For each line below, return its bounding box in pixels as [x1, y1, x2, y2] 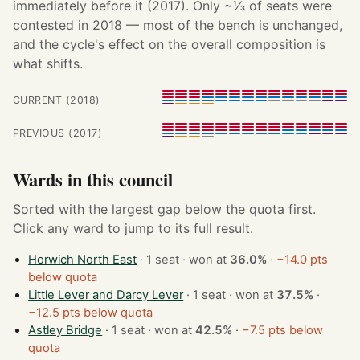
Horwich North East [28, 252, 137, 268]
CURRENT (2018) [13, 93, 100, 106]
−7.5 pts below [242, 323, 324, 338]
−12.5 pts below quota [28, 305, 153, 321]
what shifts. [13, 55, 83, 72]
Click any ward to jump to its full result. [13, 220, 253, 237]
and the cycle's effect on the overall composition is [13, 35, 325, 52]
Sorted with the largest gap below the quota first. [13, 201, 316, 218]
